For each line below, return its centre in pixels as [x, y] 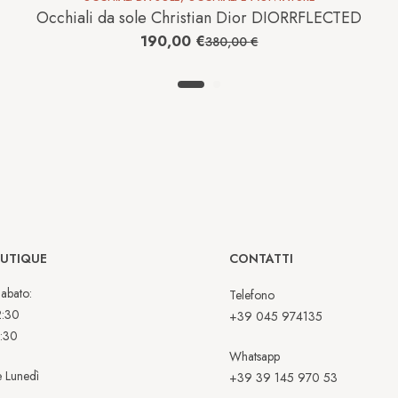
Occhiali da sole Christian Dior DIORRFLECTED [199, 18]
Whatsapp [255, 357]
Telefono [252, 295]
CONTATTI [262, 259]
